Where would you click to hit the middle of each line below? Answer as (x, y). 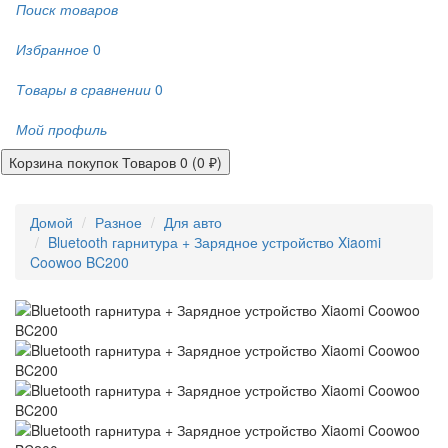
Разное (118, 221)
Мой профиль (61, 129)
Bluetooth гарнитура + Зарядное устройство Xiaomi (214, 241)
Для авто (193, 221)
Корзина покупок (63, 162)
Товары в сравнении (83, 89)
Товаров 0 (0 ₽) (172, 162)
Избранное (52, 49)
